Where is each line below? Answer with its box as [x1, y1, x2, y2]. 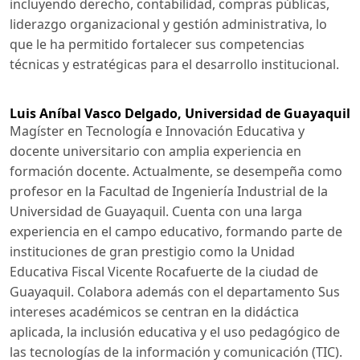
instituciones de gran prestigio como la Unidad [10, 242, 295, 260]
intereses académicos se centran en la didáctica [10, 302, 299, 321]
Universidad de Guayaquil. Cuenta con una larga [10, 202, 302, 220]
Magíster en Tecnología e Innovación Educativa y [10, 121, 305, 140]
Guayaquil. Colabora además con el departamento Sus [10, 282, 340, 301]
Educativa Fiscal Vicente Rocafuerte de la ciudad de [10, 262, 318, 280]
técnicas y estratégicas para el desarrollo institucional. [10, 55, 339, 73]
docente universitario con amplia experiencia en [10, 141, 301, 160]
